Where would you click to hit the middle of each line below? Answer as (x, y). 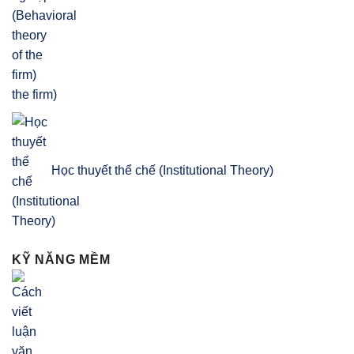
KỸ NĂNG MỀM (61, 260)
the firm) (34, 95)
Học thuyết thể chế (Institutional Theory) (162, 171)
